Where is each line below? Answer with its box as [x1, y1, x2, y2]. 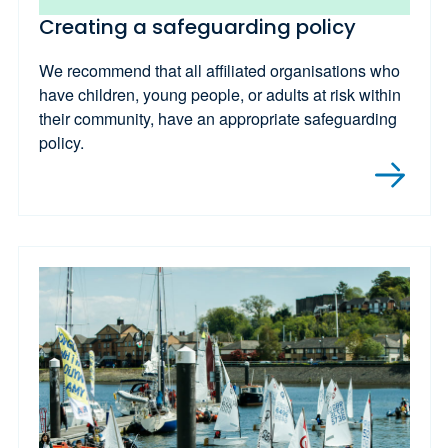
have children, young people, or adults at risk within [38, 82, 401, 106]
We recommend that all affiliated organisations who [38, 58, 400, 82]
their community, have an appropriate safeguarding [38, 106, 397, 130]
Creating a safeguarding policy [38, 12, 356, 41]
